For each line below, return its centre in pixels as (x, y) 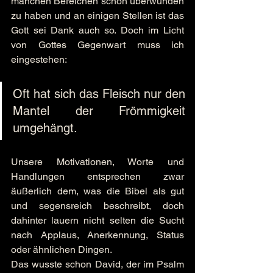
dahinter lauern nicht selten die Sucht (97, 220)
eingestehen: (39, 59)
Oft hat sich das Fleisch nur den (99, 94)
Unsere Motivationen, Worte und (97, 162)
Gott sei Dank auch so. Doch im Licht (97, 30)
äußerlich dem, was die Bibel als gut (97, 191)
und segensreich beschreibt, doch (97, 206)
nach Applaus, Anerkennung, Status (97, 235)
